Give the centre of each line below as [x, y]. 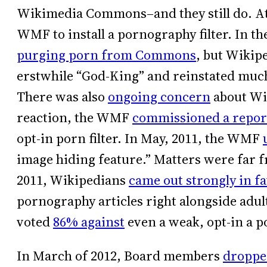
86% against [89, 222]
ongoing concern [159, 97]
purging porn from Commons [106, 55]
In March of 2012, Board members [120, 256]
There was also [62, 97]
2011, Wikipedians [73, 180]
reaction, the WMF [74, 117]
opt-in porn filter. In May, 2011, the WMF [140, 138]
